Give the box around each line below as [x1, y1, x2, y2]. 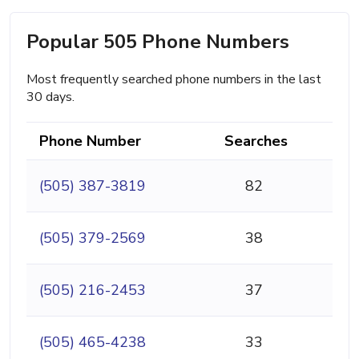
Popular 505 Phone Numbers [26, 28, 289, 54]
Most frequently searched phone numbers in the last [26, 70, 321, 88]
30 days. [26, 87, 75, 106]
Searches [224, 131, 288, 151]
